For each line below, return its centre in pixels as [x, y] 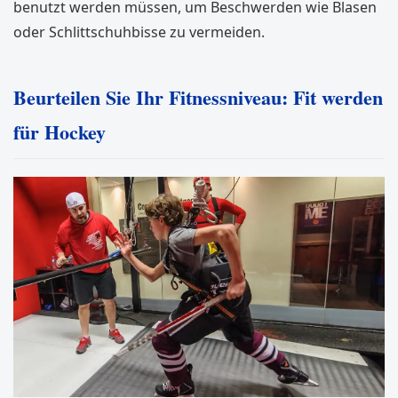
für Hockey [60, 132]
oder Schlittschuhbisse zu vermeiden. [139, 32]
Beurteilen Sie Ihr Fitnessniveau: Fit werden [198, 98]
